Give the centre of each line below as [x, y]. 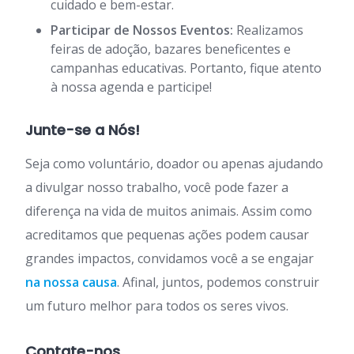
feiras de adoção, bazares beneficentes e [171, 49]
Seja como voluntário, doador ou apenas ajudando [174, 163]
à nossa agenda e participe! [131, 87]
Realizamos [268, 30]
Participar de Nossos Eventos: [142, 30]
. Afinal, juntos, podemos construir [218, 282]
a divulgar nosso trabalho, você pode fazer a [157, 187]
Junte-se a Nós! [83, 130]
